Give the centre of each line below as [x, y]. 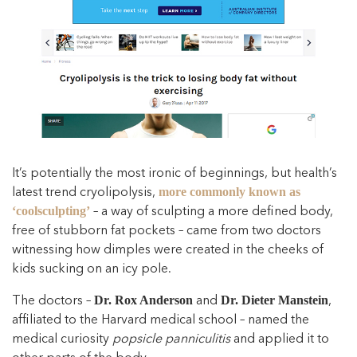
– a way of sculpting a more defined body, [212, 212]
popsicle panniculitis [171, 339]
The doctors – [53, 301]
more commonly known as [229, 192]
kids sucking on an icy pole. [92, 269]
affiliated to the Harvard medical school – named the [161, 320]
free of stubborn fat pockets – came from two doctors [167, 231]
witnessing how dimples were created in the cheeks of [168, 250]
